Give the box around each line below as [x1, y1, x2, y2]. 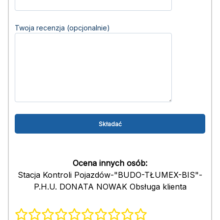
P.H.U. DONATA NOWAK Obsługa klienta [33, 182, 187, 192]
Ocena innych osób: [73, 158, 147, 168]
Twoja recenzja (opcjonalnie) [15, 24, 110, 32]
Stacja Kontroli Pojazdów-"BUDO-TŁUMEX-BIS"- [18, 170, 202, 180]
